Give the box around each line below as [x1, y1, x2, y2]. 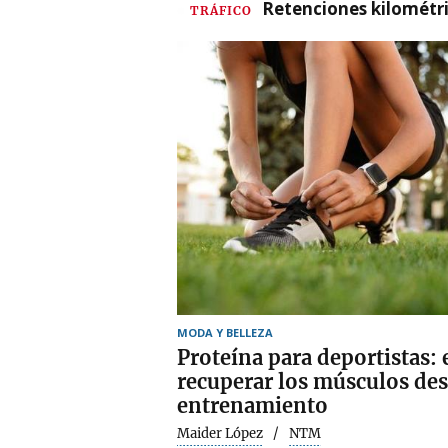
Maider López [177, 424, 263, 442]
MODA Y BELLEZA [177, 324, 273, 340]
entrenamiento [177, 392, 328, 418]
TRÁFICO [190, 2, 252, 18]
